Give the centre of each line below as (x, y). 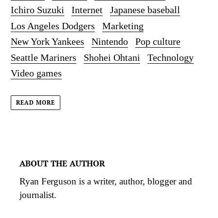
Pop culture (158, 42)
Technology (171, 57)
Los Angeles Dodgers (53, 26)
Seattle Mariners (44, 57)
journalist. (38, 195)
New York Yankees (47, 42)
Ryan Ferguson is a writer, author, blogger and (106, 181)
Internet (87, 10)
